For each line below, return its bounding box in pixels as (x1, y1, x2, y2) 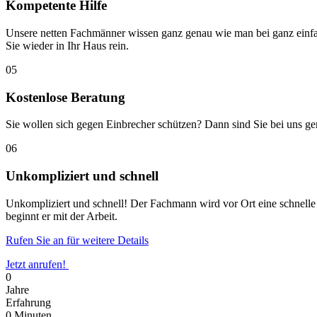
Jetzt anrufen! (6, 258, 66, 270)
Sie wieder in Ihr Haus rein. (6, 39, 129, 52)
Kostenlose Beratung (6, 89, 125, 105)
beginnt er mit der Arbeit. (6, 209, 117, 222)
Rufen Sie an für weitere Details (6, 234, 149, 246)
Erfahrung (6, 296, 51, 309)
